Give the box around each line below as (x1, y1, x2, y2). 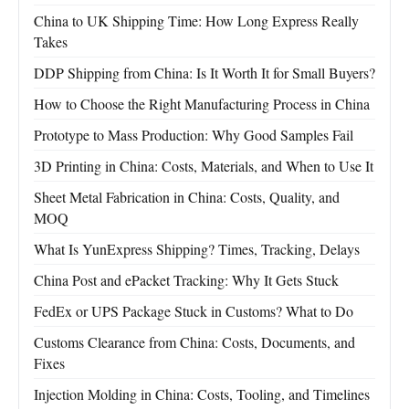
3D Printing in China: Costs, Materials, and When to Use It (34, 156, 373, 176)
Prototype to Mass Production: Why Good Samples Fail (34, 125, 353, 145)
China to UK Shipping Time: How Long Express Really (34, 11, 359, 31)
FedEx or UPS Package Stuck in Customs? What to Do (34, 301, 353, 321)
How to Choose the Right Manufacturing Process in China (34, 94, 370, 114)
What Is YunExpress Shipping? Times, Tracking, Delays (34, 239, 360, 259)
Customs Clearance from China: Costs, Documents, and (34, 332, 355, 352)
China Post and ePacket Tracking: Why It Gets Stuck (34, 270, 339, 290)
